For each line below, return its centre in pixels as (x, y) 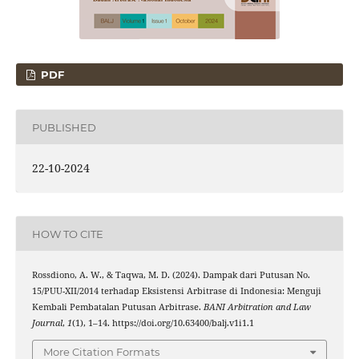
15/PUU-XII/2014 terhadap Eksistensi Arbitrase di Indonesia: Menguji (176, 291)
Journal (47, 323)
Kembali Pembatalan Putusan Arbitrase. (117, 307)
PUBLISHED (64, 127)
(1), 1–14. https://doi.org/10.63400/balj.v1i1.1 (163, 323)
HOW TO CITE (67, 234)
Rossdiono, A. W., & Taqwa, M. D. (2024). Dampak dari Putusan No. (171, 275)
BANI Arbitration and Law (257, 307)
